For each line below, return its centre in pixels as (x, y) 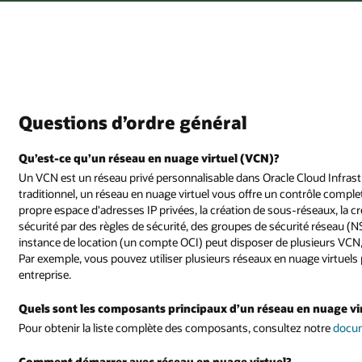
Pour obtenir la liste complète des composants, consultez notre (176, 327)
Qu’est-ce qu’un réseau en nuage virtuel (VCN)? (149, 158)
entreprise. (45, 275)
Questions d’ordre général (133, 122)
